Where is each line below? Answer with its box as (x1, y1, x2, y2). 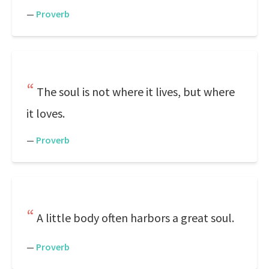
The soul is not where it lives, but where (37, 84, 235, 99)
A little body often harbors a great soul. (37, 210, 234, 225)
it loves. (26, 106, 65, 121)
